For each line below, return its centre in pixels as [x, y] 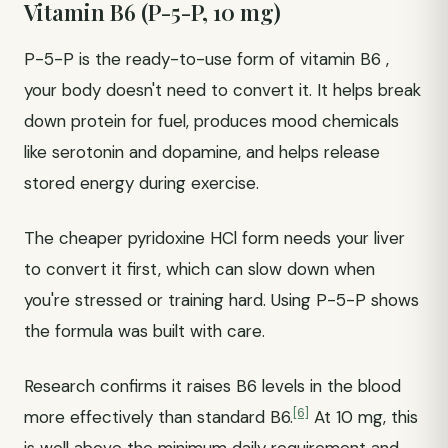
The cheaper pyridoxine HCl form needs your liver [214, 238]
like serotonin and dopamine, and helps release [202, 152]
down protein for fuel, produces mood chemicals [211, 121]
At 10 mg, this [363, 417]
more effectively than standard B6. [158, 417]
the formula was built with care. [144, 331]
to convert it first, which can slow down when [199, 269]
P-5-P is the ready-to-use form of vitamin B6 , [206, 59]
